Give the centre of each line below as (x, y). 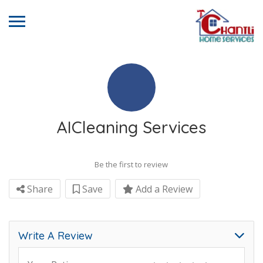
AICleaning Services (131, 127)
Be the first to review (131, 164)
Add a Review (163, 189)
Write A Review (55, 236)
